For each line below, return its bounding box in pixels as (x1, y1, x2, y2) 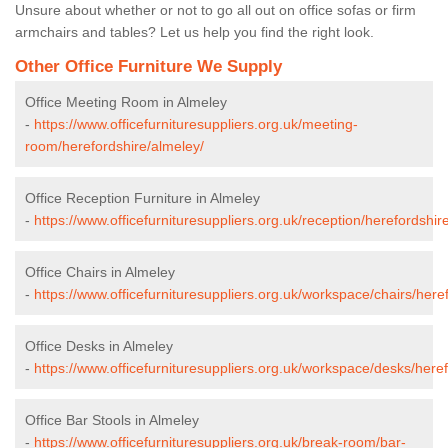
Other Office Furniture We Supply (15, 56, 282, 76)
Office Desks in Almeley (25, 337, 173, 354)
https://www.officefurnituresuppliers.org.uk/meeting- (34, 115, 358, 132)
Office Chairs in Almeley (25, 263, 175, 280)
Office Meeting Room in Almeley (25, 93, 227, 110)
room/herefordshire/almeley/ (25, 137, 204, 154)
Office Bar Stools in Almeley (25, 411, 199, 428)
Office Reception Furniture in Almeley (25, 189, 260, 206)
